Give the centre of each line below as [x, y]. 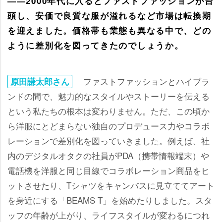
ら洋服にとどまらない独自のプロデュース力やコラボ [109, 125]
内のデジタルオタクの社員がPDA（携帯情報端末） [108, 155]
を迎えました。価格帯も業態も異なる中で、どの [110, 30]
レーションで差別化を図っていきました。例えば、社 [109, 140]
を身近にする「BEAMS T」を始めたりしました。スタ [110, 200]
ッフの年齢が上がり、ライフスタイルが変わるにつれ [109, 215]
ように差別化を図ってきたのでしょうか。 [96, 45]
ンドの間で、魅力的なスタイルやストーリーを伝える [109, 96]
